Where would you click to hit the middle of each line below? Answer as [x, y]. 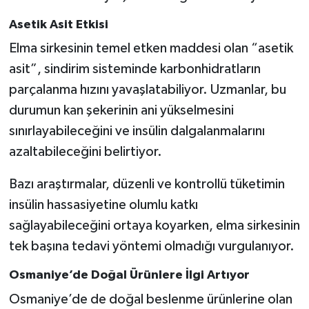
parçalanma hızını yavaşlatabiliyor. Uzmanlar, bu [147, 90]
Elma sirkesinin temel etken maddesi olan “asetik [151, 49]
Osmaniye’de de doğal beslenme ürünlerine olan [150, 299]
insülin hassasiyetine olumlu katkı [103, 205]
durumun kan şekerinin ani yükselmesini [121, 111]
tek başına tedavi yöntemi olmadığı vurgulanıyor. [151, 247]
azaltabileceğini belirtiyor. [85, 152]
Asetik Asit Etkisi [58, 24]
